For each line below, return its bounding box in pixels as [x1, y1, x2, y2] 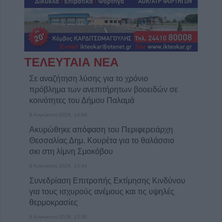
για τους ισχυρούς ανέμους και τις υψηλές [29, 187, 174, 196]
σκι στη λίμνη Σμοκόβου [29, 147, 113, 156]
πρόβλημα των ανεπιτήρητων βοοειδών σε [29, 85, 178, 94]
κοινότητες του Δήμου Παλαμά [29, 96, 134, 105]
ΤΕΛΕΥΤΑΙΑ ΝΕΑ [24, 55, 118, 69]
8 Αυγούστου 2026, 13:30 [29, 214, 87, 220]
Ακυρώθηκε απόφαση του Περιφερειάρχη [29, 125, 173, 134]
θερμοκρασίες [29, 198, 78, 207]
